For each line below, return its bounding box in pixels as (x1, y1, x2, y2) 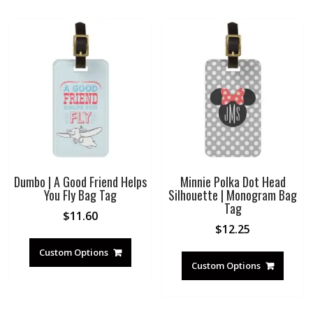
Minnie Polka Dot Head (180, 173, 286, 191)
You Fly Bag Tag (43, 186, 117, 205)
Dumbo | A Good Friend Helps (13, 173, 147, 191)
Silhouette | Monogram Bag (168, 186, 298, 205)
